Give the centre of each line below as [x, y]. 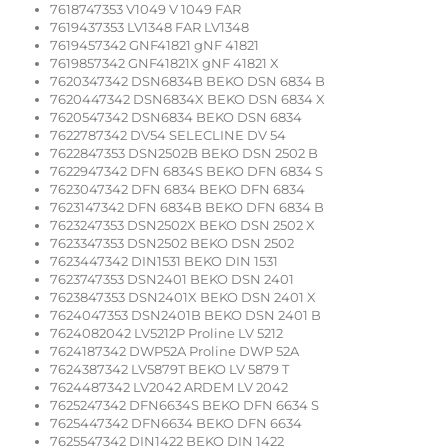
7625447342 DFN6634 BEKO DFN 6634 [176, 423]
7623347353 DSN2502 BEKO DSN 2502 [172, 243]
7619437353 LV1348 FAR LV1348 [149, 27]
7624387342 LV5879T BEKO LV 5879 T [169, 369]
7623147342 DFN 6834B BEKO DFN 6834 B [187, 207]
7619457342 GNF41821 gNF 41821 [154, 45]
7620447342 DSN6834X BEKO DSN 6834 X [187, 99]
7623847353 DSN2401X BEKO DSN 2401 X [183, 297]
